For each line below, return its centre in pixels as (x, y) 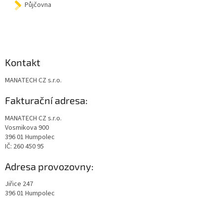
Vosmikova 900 (27, 128)
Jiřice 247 (19, 184)
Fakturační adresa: (46, 100)
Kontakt (23, 62)
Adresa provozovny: (49, 166)
